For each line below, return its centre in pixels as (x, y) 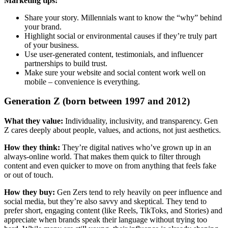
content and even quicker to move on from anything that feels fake (110, 166)
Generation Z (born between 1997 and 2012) (97, 101)
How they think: (32, 148)
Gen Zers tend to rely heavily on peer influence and (138, 192)
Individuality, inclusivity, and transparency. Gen (140, 121)
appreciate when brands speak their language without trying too (106, 220)
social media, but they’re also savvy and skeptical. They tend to (105, 202)
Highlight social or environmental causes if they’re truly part (121, 36)
